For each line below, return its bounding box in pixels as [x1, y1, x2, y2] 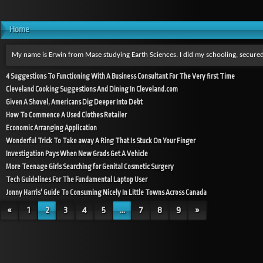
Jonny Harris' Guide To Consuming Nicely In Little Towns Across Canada [6, 188, 207, 197]
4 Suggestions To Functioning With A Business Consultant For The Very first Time [6, 72, 235, 80]
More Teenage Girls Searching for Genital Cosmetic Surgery [6, 163, 174, 171]
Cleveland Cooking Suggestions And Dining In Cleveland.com [6, 85, 178, 93]
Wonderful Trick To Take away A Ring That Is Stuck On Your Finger [6, 137, 195, 145]
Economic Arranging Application [6, 124, 97, 132]
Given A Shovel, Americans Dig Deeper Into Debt [6, 98, 143, 106]
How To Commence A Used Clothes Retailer [6, 111, 127, 119]
